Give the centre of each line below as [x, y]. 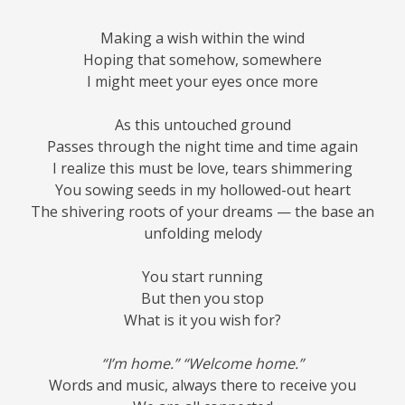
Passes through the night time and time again [202, 147]
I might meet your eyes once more [202, 82]
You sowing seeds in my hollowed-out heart [202, 190]
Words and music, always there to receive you [202, 386]
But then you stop [202, 299]
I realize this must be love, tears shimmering [202, 169]
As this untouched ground [202, 125]
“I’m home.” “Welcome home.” [202, 364]
